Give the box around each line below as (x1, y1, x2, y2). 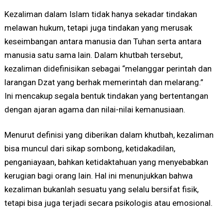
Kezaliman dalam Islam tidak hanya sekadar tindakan (4, 9, 197, 19)
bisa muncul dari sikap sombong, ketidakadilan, (4, 143, 175, 153)
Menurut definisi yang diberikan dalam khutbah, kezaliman (4, 129, 214, 140)
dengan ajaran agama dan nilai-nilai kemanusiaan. (4, 104, 185, 114)
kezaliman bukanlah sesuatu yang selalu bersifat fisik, (4, 184, 199, 194)
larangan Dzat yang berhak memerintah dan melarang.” (4, 77, 203, 87)
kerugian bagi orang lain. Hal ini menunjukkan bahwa (4, 170, 193, 181)
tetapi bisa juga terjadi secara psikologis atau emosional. (4, 198, 213, 208)
